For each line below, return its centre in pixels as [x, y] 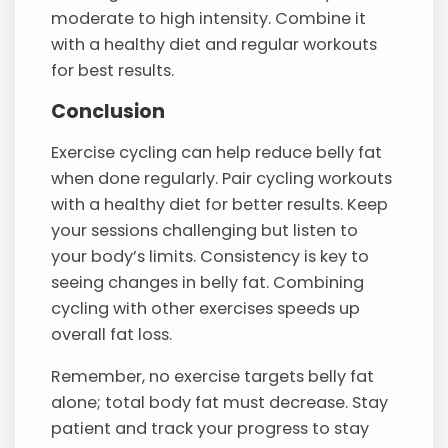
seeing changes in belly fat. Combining [208, 282]
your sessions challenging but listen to [205, 230]
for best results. [113, 71]
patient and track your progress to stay [210, 428]
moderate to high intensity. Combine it [209, 19]
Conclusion [108, 112]
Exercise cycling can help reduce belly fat [217, 152]
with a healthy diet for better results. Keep [220, 204]
